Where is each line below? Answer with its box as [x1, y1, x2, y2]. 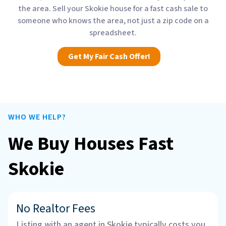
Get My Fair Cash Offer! [68, 50, 150, 62]
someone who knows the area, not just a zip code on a [17, 15, 209, 26]
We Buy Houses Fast [8, 130, 174, 157]
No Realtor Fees [16, 199, 95, 217]
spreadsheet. [89, 27, 137, 38]
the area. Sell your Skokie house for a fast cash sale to [18, 3, 208, 14]
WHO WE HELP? [8, 111, 66, 123]
